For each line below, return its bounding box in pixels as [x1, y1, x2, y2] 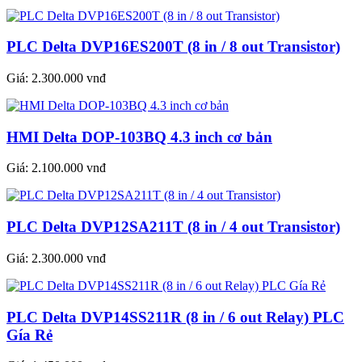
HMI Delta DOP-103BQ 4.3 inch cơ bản [6, 128, 272, 145]
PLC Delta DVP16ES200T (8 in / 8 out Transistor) [6, 38, 340, 56]
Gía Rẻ [6, 326, 53, 343]
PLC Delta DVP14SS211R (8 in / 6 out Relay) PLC [6, 308, 344, 326]
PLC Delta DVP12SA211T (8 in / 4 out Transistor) [6, 218, 340, 236]
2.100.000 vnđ [32, 161, 106, 175]
